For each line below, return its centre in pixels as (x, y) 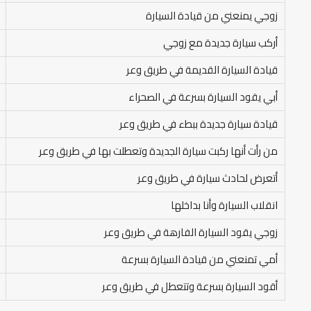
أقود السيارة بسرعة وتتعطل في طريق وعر (190, 286)
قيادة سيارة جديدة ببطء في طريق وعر (199, 124)
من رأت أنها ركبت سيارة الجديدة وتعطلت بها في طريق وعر (158, 151)
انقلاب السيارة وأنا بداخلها (224, 205)
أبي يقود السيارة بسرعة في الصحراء (203, 97)
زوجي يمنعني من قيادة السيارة (212, 16)
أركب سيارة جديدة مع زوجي (220, 43)
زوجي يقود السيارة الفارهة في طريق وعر (191, 232)
